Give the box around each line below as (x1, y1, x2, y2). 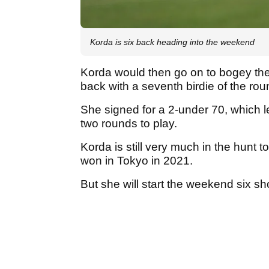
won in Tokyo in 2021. (80, 154, 196, 167)
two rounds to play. (80, 116, 180, 130)
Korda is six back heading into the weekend (90, 37, 255, 47)
